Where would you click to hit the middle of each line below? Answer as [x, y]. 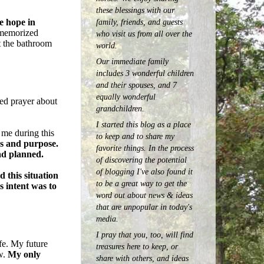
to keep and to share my [135, 136]
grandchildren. [120, 108]
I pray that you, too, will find [145, 235]
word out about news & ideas [144, 195]
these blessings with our [135, 10]
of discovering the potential [141, 159]
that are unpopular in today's [144, 207]
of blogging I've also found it [144, 171]
